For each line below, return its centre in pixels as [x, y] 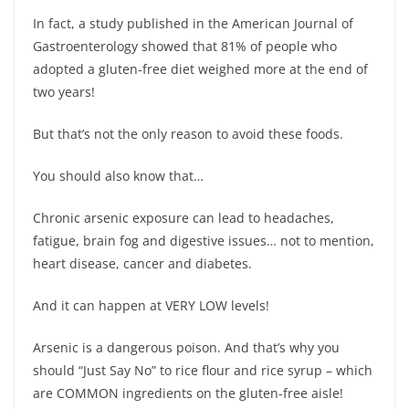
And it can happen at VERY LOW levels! [151, 305]
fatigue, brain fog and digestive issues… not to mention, [204, 240]
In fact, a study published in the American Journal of [193, 23]
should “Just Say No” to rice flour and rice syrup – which [203, 370]
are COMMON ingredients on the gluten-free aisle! [188, 393]
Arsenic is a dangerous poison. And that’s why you [186, 347]
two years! [64, 91]
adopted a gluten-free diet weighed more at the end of [200, 68]
